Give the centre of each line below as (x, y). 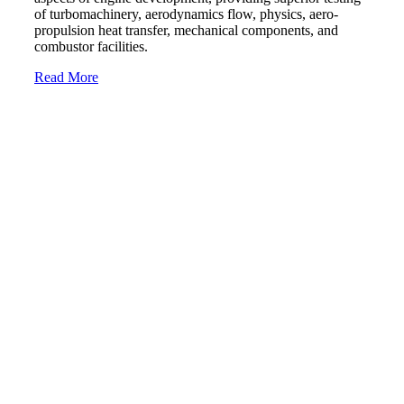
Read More (66, 77)
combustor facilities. (91, 46)
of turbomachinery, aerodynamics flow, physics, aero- (186, 14)
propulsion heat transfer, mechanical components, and (186, 30)
